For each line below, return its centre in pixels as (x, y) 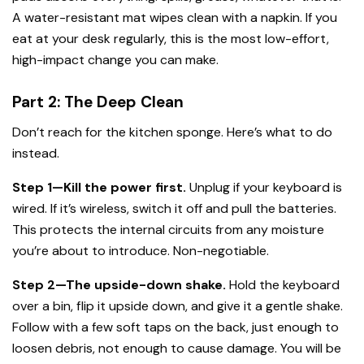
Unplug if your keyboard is (264, 188)
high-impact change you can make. (115, 59)
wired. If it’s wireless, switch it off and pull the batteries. (174, 209)
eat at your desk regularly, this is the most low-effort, (171, 38)
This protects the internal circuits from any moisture (168, 230)
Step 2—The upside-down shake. (119, 285)
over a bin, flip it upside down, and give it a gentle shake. (178, 306)
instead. (36, 154)
